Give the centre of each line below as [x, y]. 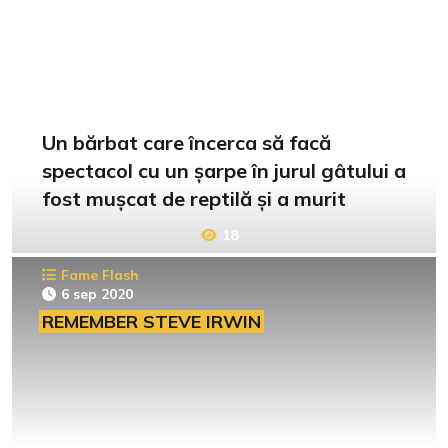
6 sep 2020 [97, 294]
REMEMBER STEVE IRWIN [151, 322]
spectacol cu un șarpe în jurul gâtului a [224, 171]
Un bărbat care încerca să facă [186, 143]
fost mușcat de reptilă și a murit [194, 199]
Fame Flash [100, 275]
